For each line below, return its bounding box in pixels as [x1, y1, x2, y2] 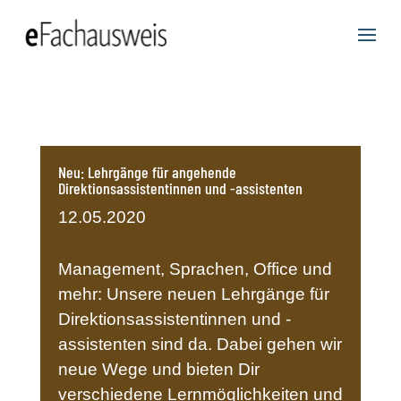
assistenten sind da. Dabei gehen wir [57, 335, 342, 354]
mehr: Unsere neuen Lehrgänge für [57, 285, 329, 303]
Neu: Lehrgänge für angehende [57, 162, 236, 182]
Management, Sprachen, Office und [57, 260, 332, 278]
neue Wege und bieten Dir [57, 360, 260, 379]
